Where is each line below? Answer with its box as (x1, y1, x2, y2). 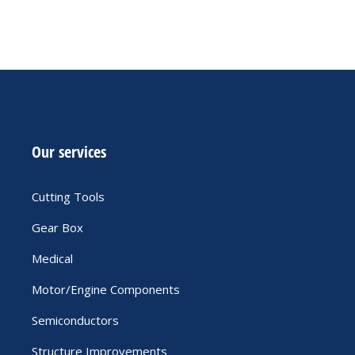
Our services (31, 141, 106, 162)
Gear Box (31, 219, 83, 235)
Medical (31, 250, 73, 266)
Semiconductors (31, 312, 119, 328)
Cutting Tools (31, 189, 105, 204)
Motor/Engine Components (31, 281, 180, 297)
